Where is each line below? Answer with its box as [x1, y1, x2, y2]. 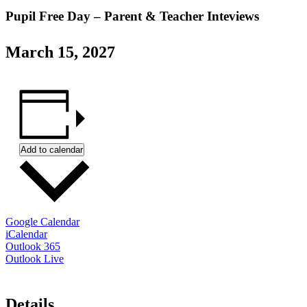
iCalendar [5, 228, 47, 241]
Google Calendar [5, 216, 79, 228]
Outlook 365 [5, 241, 60, 253]
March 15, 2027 [5, 43, 115, 62]
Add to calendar [21, 145, 83, 156]
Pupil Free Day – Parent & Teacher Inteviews [5, 9, 259, 24]
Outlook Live [5, 253, 64, 265]
